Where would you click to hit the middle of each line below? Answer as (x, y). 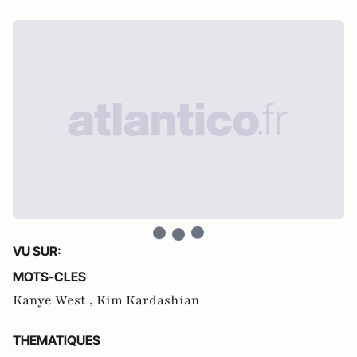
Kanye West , (55, 300)
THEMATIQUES (57, 340)
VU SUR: (37, 251)
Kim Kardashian (148, 300)
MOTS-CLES (49, 276)
